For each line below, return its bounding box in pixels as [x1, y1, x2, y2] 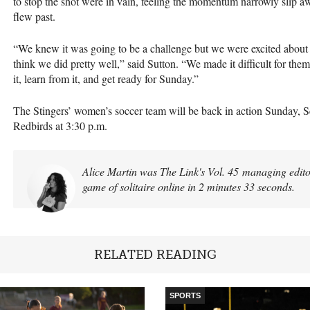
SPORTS [170, 291, 201, 300]
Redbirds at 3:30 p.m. [13, 118, 107, 133]
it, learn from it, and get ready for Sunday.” [13, 71, 199, 86]
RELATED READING [93, 246, 217, 262]
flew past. [13, 8, 55, 24]
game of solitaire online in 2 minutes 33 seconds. [82, 179, 295, 194]
